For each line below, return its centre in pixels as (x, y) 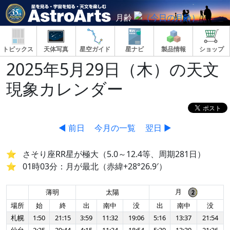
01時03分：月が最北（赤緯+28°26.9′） (95, 167)
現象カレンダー (65, 89)
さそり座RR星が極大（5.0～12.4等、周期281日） (114, 154)
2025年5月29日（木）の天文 (113, 69)
